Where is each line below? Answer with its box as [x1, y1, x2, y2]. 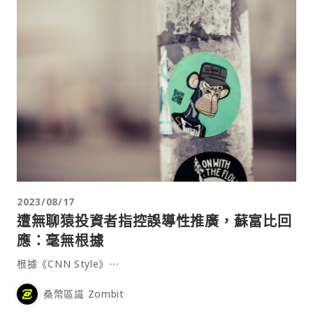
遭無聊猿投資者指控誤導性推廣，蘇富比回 [17, 211, 292, 231]
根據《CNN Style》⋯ [17, 256, 119, 270]
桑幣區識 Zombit [43, 287, 124, 301]
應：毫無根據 [17, 231, 104, 250]
